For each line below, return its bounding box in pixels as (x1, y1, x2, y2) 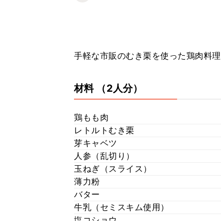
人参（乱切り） (74, 151, 135, 161)
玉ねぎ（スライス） (74, 164, 152, 174)
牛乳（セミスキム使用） (74, 202, 169, 212)
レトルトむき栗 (74, 125, 135, 135)
